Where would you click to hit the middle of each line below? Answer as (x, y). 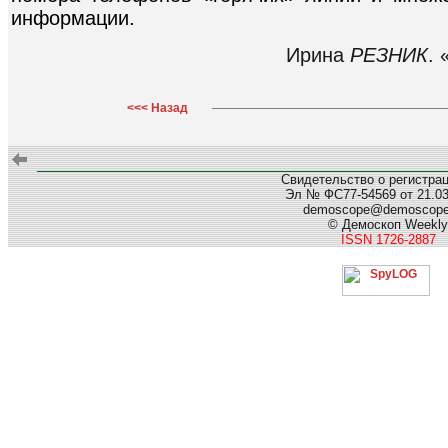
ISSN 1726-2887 (388, 239)
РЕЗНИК (389, 54)
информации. (73, 18)
